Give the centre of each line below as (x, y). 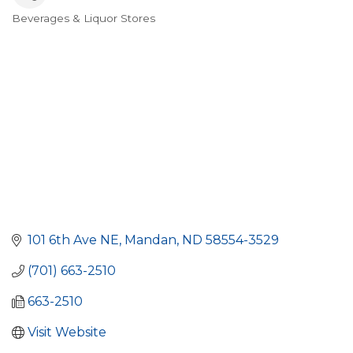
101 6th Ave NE (73, 240)
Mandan (150, 240)
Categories (61, 31)
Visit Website (67, 333)
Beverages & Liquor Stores (84, 18)
